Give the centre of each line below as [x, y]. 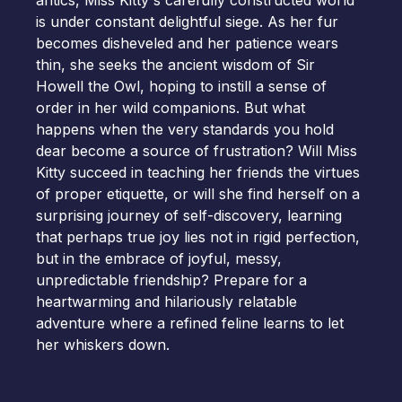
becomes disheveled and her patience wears [187, 43]
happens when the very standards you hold [185, 129]
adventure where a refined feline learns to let [190, 323]
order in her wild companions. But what [170, 108]
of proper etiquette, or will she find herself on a [198, 194]
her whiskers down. [103, 345]
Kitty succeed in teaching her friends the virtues [198, 172]
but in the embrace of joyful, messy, [159, 258]
